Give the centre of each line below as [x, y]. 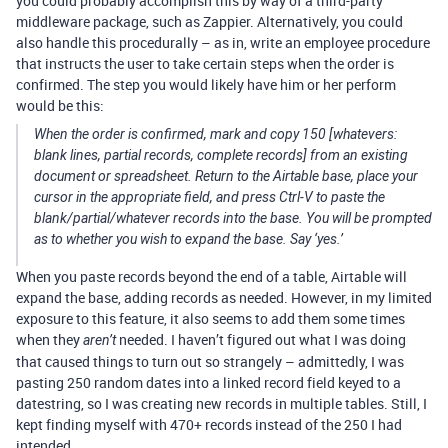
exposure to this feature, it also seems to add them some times [210, 318]
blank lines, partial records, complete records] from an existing [221, 155]
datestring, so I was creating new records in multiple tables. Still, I [221, 403]
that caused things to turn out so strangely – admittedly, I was [210, 361]
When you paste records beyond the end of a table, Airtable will [211, 276]
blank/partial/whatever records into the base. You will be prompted [233, 218]
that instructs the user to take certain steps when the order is [205, 63]
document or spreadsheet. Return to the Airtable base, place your [226, 176]
